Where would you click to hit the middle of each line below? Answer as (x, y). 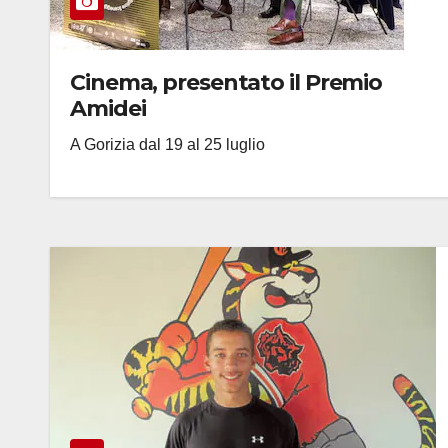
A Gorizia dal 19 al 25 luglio (167, 144)
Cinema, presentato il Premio (226, 82)
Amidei (108, 108)
